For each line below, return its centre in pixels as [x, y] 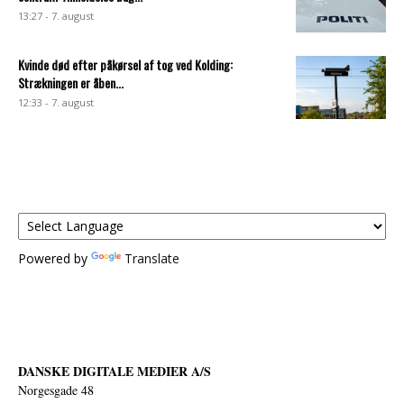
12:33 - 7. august [56, 102]
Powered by [55, 258]
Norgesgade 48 [56, 390]
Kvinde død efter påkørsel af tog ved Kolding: [125, 64]
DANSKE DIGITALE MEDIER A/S [115, 371]
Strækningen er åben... [71, 82]
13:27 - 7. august [56, 15]
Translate [152, 258]
